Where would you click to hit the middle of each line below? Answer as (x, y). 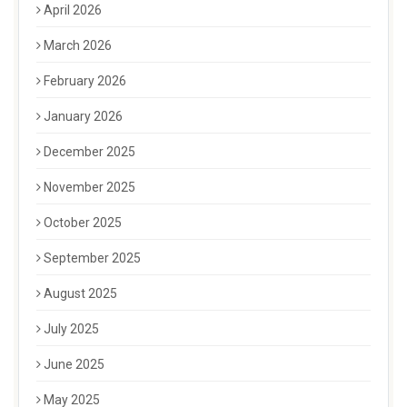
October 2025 (83, 223)
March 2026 (78, 46)
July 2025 (71, 329)
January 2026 (83, 117)
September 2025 (92, 258)
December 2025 (89, 152)
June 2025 (74, 365)
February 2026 (85, 81)
